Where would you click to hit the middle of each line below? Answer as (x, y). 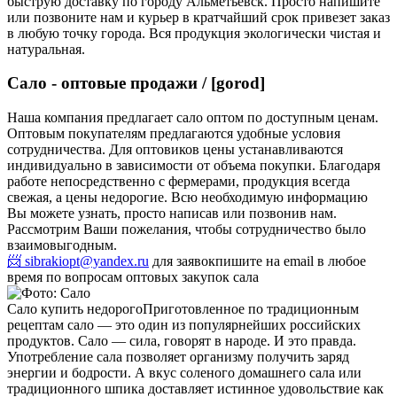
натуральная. (46, 49)
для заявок (182, 261)
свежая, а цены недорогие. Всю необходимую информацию (187, 198)
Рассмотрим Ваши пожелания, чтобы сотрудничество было (187, 230)
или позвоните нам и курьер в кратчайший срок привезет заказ (198, 17)
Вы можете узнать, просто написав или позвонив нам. (172, 214)
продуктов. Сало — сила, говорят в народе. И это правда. (182, 341)
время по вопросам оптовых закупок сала (133, 277)
